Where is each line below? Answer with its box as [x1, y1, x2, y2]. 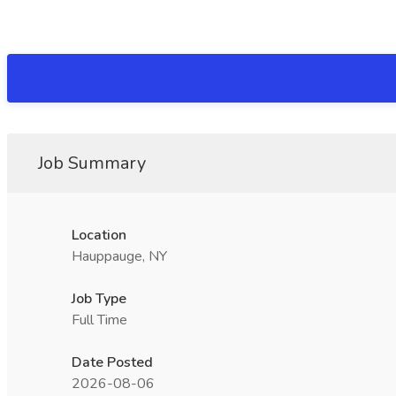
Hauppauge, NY [72, 247, 167, 266]
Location [72, 225, 126, 245]
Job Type [72, 289, 126, 308]
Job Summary [38, 151, 146, 175]
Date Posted [72, 353, 153, 372]
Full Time [72, 310, 127, 330]
